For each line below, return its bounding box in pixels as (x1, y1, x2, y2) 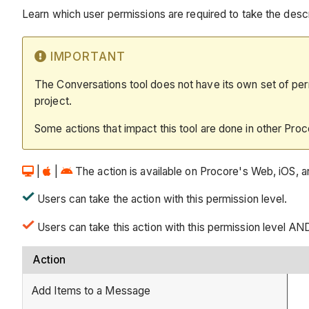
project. (34, 94, 72, 108)
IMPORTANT (50, 49, 126, 63)
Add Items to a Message (32, 284, 151, 298)
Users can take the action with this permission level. (34, 192, 288, 206)
